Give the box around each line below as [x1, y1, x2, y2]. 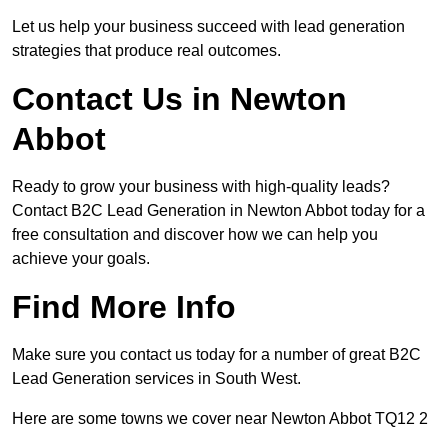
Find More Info [12, 289, 236, 326]
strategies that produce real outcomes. [12, 42, 281, 60]
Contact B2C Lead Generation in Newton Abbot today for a [12, 202, 425, 220]
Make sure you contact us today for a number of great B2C [12, 346, 421, 364]
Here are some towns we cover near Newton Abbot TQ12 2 [12, 410, 428, 428]
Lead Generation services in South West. [12, 370, 301, 388]
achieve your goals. [12, 250, 150, 268]
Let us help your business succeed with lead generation [12, 18, 405, 36]
